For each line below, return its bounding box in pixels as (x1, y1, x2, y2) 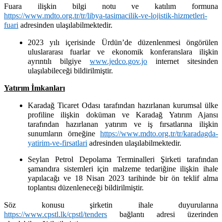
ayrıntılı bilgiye (28, 56, 90, 65)
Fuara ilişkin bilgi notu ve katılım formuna (4, 1, 218, 10)
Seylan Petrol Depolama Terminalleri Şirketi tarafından (28, 155, 218, 164)
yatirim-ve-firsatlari (28, 138, 87, 147)
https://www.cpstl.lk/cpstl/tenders (4, 210, 107, 219)
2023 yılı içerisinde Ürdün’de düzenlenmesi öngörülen (28, 38, 218, 47)
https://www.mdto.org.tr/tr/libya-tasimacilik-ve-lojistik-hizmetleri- (4, 11, 207, 20)
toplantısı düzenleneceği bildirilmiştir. (28, 183, 144, 192)
